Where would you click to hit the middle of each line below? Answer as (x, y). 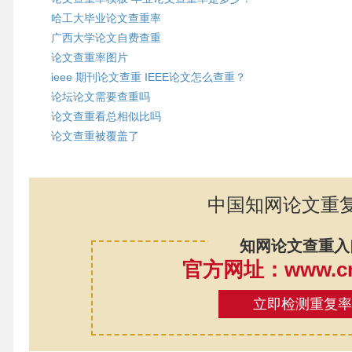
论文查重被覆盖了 (95, 136)
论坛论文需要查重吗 (100, 97)
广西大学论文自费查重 (106, 38)
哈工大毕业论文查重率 (106, 18)
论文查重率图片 (89, 57)
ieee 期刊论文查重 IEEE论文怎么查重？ (148, 77)
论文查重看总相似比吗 (106, 116)
